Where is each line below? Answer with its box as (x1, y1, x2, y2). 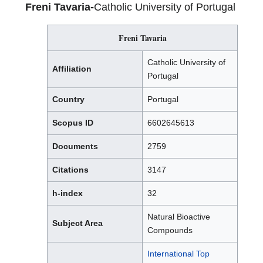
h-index (52, 188, 83, 198)
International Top (147, 249, 210, 259)
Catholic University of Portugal (94, 1, 235, 14)
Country (52, 95, 85, 104)
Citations (52, 165, 89, 175)
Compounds (147, 225, 193, 235)
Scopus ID (52, 118, 93, 128)
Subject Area (52, 218, 103, 228)
